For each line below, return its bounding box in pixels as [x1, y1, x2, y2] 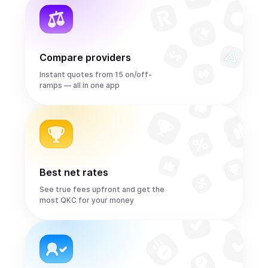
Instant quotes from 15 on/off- [39, 70, 152, 79]
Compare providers [39, 51, 131, 63]
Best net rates [39, 166, 108, 178]
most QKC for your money [39, 196, 134, 205]
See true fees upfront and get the [39, 185, 165, 194]
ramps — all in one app [39, 81, 120, 90]
